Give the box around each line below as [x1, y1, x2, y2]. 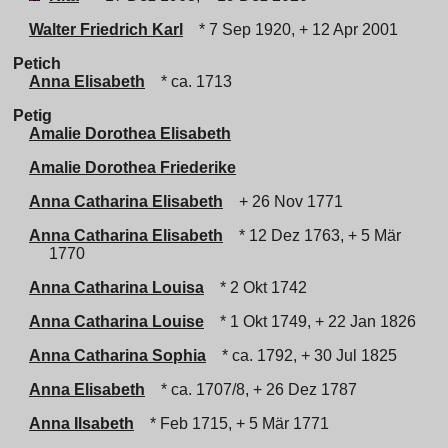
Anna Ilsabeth [29, 415, 134, 432]
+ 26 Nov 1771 [231, 193, 343, 210]
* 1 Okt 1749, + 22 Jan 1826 [212, 313, 416, 330]
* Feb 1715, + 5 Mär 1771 [142, 415, 329, 432]
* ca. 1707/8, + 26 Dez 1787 [153, 381, 357, 398]
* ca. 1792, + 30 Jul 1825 [214, 347, 397, 364]
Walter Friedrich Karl [29, 21, 183, 38]
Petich [13, 55, 61, 72]
